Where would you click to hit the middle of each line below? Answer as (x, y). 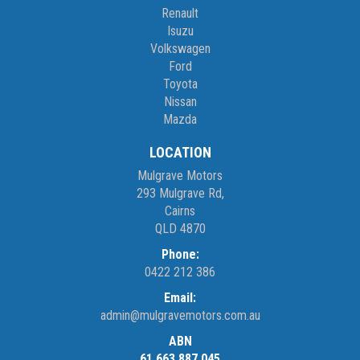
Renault (180, 14)
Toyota (180, 84)
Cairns (180, 211)
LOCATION (180, 153)
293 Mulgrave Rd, (180, 194)
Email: (180, 298)
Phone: (180, 255)
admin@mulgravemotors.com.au (180, 316)
